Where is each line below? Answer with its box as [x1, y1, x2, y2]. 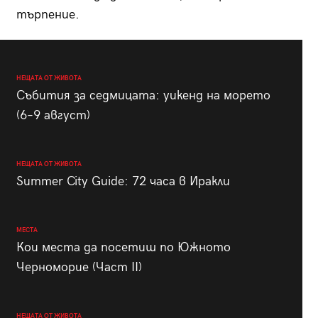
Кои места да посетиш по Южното [16, 239, 231, 255]
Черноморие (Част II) [16, 259, 142, 275]
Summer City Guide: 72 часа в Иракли [16, 173, 230, 189]
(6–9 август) [16, 107, 90, 123]
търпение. [16, 6, 79, 22]
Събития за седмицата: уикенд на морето [16, 87, 270, 103]
